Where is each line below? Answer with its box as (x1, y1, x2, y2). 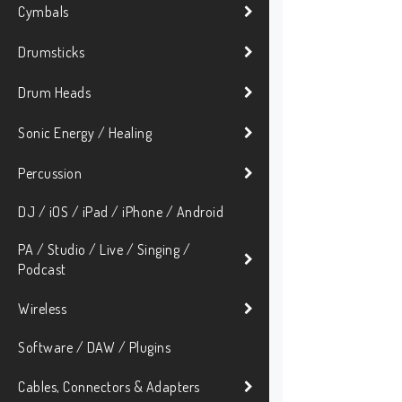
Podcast (18, 260, 66, 279)
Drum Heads (18, 83, 91, 101)
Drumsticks (18, 42, 84, 61)
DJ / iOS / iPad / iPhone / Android (18, 203, 223, 222)
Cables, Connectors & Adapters (18, 377, 200, 396)
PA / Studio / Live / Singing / (18, 240, 190, 259)
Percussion (18, 163, 82, 182)
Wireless (18, 299, 66, 318)
